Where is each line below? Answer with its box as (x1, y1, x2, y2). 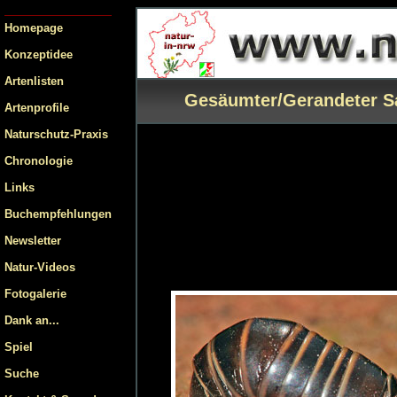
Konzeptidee (4, 48, 73, 61)
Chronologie (4, 154, 73, 167)
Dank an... (4, 314, 59, 327)
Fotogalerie (4, 287, 66, 300)
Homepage (4, 21, 63, 35)
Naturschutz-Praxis (4, 128, 108, 141)
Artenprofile (4, 101, 69, 114)
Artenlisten (4, 74, 64, 88)
